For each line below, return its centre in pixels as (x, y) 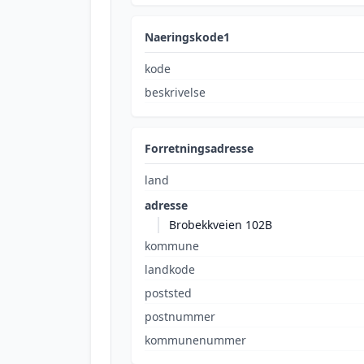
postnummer (180, 316)
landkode (170, 269)
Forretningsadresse (199, 148)
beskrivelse (175, 92)
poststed (168, 293)
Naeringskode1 (187, 37)
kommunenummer (195, 340)
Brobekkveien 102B (221, 225)
